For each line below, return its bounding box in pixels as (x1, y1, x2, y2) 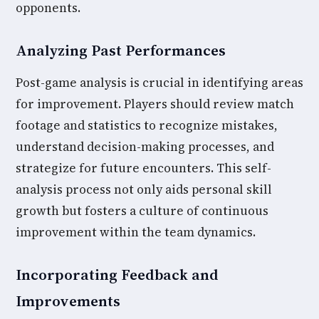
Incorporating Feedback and (16, 264, 219, 285)
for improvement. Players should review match (16, 95, 294, 113)
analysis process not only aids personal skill (16, 181, 272, 198)
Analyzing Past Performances (16, 40, 226, 61)
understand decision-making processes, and (16, 138, 274, 155)
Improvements (16, 291, 120, 311)
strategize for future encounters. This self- (16, 159, 271, 177)
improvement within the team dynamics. (16, 224, 256, 241)
